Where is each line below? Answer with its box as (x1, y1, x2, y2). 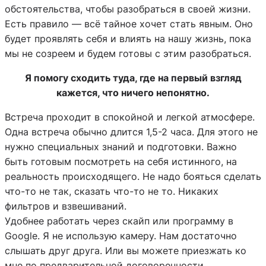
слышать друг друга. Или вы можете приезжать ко (5, 245, 246, 257)
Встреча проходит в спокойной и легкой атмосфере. (5, 111, 255, 123)
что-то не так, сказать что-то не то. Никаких (5, 185, 218, 198)
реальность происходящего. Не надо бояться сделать (5, 170, 261, 183)
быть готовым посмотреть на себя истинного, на (5, 156, 237, 168)
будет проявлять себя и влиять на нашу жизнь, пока (5, 32, 251, 45)
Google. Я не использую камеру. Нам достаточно (5, 230, 237, 242)
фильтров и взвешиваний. (5, 200, 126, 213)
